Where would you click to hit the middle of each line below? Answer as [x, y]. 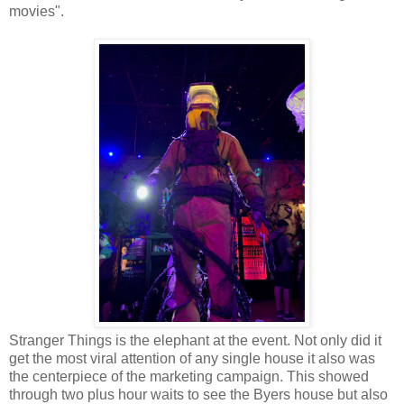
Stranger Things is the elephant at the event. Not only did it [195, 341]
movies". [38, 12]
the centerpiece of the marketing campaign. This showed [189, 377]
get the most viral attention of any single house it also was [192, 359]
